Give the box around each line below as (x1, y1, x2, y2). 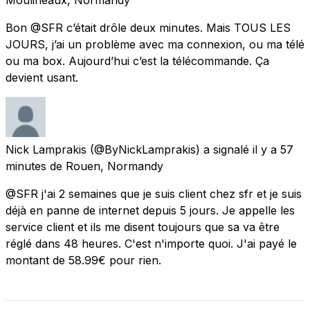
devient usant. (6, 70, 78, 84)
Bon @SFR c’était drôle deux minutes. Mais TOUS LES (6, 20, 291, 35)
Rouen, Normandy (66, 158, 163, 173)
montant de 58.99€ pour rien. (6, 253, 161, 267)
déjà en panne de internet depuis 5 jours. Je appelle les (6, 203, 295, 217)
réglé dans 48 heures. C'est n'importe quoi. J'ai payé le (6, 236, 297, 250)
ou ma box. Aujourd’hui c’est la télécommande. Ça (6, 53, 269, 68)
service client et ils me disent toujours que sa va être (6, 219, 280, 234)
